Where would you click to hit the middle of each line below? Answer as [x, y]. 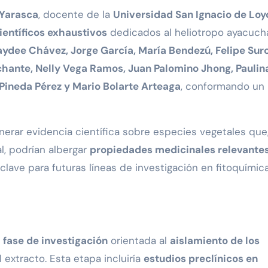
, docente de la [76, 15]
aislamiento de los [215, 241]
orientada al [139, 241]
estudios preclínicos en [201, 259]
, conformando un [223, 86]
